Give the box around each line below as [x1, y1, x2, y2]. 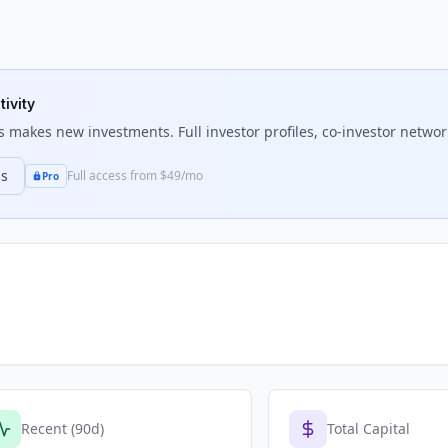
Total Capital [327, 419, 410, 438]
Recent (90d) [21, 419, 104, 438]
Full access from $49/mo [66, 167, 203, 184]
